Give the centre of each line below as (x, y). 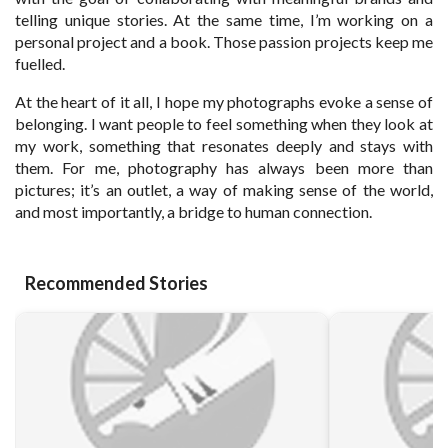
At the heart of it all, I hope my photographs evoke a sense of (224, 101)
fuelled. (40, 63)
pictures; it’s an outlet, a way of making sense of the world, (224, 189)
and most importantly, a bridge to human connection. (193, 211)
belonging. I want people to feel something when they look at (224, 123)
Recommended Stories (116, 282)
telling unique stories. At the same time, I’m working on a (224, 19)
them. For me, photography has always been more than (224, 167)
